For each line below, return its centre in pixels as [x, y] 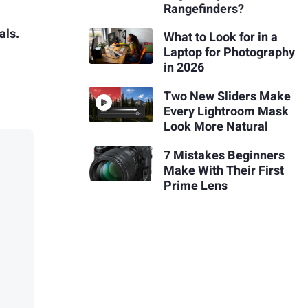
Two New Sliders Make [227, 96]
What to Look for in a [220, 38]
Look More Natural [216, 126]
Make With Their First [223, 170]
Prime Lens [195, 186]
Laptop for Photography [229, 53]
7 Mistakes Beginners [224, 155]
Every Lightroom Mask [226, 111]
